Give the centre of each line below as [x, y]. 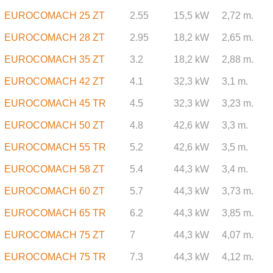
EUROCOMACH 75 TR [55, 257]
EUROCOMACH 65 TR [55, 213]
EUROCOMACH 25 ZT [54, 16]
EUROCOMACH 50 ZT [54, 126]
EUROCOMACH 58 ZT [54, 169]
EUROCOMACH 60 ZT [54, 191]
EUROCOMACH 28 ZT [54, 38]
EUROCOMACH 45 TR [55, 104]
